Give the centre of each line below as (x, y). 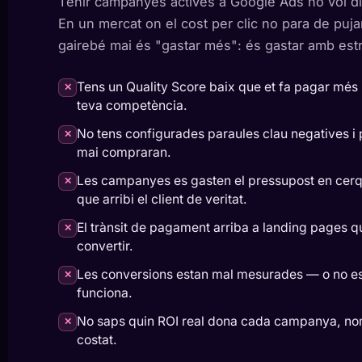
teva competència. (132, 105)
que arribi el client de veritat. (162, 199)
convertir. (105, 246)
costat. (97, 340)
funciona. (105, 293)
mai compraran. (124, 152)
